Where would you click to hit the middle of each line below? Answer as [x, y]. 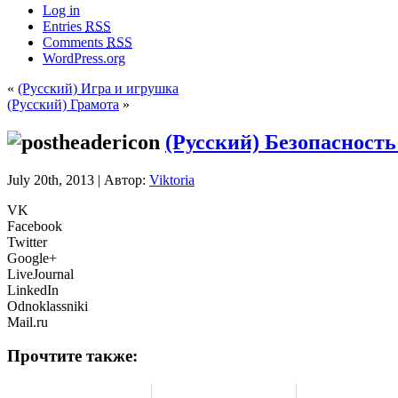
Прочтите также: [72, 356]
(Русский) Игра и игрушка [98, 88]
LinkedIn [33, 290]
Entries [64, 26]
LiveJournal [40, 274]
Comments [75, 42]
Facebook [35, 226]
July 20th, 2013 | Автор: [78, 179]
